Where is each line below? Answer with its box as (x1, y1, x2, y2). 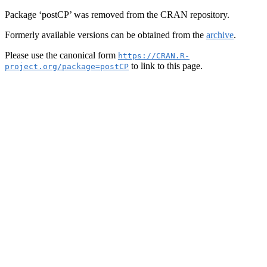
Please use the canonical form (5, 50, 118, 60)
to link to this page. (129, 61, 203, 71)
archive (206, 30, 234, 40)
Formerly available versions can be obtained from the (5, 30, 206, 40)
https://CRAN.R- (118, 51, 190, 60)
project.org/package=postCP (5, 62, 129, 71)
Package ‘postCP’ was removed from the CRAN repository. (5, 10, 229, 20)
